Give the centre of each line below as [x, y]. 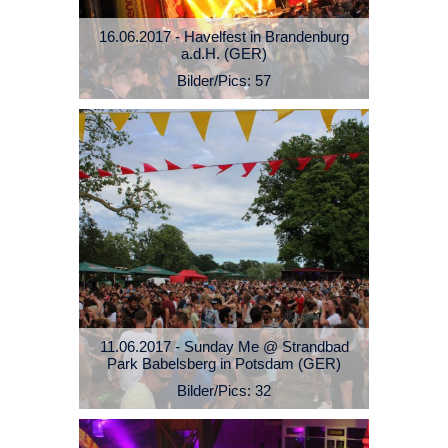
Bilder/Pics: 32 [224, 391]
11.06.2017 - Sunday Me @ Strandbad [224, 347]
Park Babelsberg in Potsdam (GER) [224, 364]
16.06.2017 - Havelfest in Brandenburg [224, 37]
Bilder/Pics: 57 [224, 81]
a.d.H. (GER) [224, 54]
